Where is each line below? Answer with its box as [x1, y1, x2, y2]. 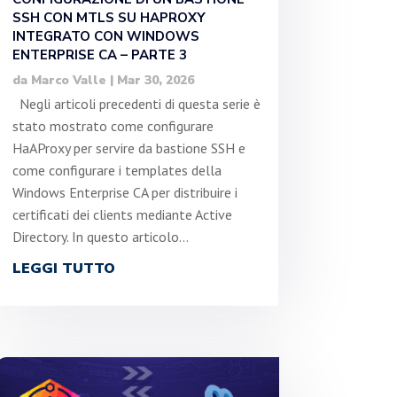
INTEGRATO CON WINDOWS [12, 27, 199, 45]
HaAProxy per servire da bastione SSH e [12, 138, 245, 157]
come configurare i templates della [12, 160, 222, 179]
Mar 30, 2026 [116, 71, 194, 89]
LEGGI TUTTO [12, 258, 115, 278]
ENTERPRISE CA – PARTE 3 [12, 45, 187, 64]
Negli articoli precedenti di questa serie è [12, 94, 261, 113]
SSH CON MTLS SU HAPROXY [12, 8, 206, 27]
